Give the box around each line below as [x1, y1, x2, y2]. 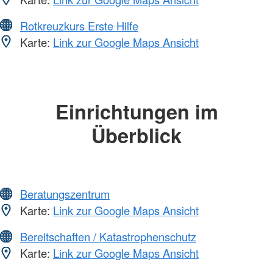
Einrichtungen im [55, 96, 218, 126]
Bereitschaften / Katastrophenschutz [20, 229, 196, 245]
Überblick [91, 120, 182, 149]
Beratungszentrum [20, 186, 110, 202]
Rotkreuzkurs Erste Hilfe [20, 17, 138, 34]
